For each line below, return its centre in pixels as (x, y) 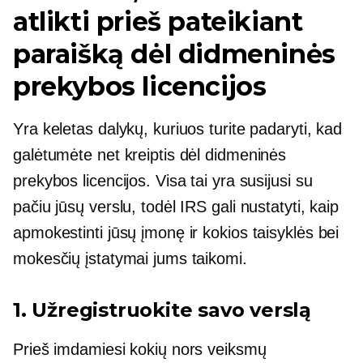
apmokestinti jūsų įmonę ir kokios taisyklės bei (176, 233)
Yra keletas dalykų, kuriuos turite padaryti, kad (178, 129)
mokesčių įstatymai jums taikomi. (130, 258)
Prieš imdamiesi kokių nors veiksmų (140, 349)
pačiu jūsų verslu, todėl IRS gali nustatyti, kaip (176, 207)
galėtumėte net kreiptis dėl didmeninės (150, 155)
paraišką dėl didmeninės (174, 54)
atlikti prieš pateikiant (158, 21)
